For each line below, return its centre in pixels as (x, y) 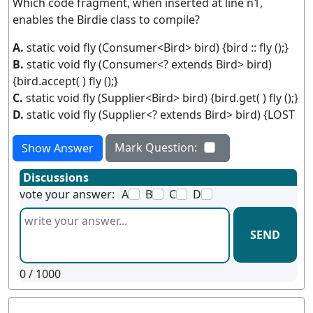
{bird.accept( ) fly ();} (65, 81)
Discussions (56, 177)
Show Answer (58, 148)
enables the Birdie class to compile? (106, 20)
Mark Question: (156, 147)
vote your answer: (67, 194)
